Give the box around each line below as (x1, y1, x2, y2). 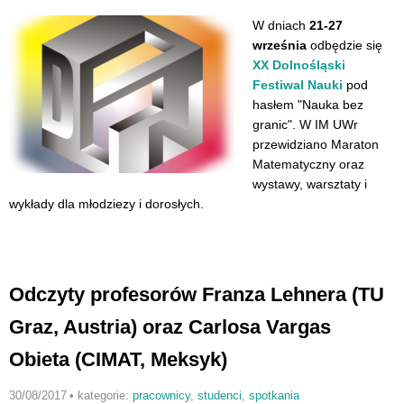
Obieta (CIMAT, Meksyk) (9, 347, 227, 371)
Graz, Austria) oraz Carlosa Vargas (9, 315, 331, 338)
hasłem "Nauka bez (252, 97, 363, 113)
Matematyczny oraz (252, 157, 364, 172)
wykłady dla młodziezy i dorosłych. (9, 197, 207, 212)
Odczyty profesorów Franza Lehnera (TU (9, 282, 384, 306)
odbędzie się (307, 38, 382, 53)
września (252, 38, 307, 53)
